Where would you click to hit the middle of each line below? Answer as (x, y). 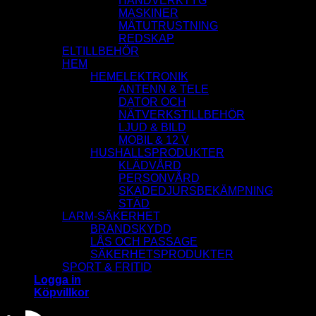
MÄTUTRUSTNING (168, 26)
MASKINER (148, 13)
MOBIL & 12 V (154, 140)
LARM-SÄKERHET (111, 217)
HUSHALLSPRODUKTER (157, 153)
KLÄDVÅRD (150, 166)
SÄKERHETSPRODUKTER (162, 255)
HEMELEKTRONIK (139, 77)
